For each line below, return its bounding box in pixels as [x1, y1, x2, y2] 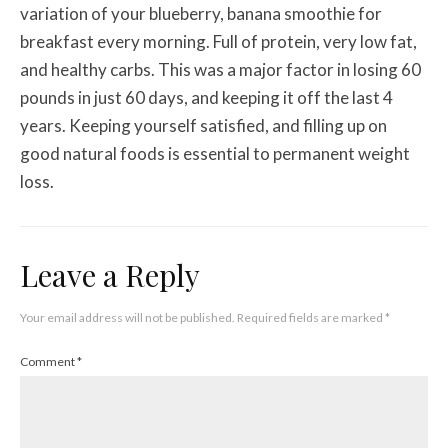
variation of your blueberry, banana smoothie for [20, 2, 382, 24]
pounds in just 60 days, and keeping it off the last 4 [20, 86, 393, 108]
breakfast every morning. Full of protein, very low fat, [20, 30, 417, 52]
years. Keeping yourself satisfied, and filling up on [20, 114, 387, 136]
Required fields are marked [237, 309, 385, 325]
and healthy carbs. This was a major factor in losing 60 [20, 58, 421, 80]
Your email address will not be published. [20, 309, 235, 325]
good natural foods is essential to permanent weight [20, 142, 410, 164]
